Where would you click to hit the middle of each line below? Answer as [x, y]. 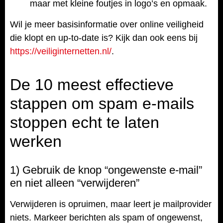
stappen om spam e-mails [102, 104]
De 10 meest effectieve [92, 85]
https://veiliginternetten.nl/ [61, 51]
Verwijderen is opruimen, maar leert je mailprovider [111, 204]
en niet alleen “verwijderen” [75, 183]
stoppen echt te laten [85, 123]
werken [36, 142]
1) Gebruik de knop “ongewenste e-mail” [106, 170]
